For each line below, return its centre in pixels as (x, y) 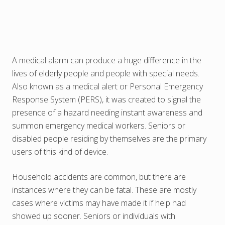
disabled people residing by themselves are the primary (109, 138)
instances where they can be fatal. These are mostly (104, 190)
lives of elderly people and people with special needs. (106, 73)
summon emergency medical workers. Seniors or (99, 125)
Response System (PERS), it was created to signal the (106, 99)
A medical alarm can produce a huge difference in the (107, 60)
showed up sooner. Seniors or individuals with (94, 216)
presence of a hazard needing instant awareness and (107, 112)
